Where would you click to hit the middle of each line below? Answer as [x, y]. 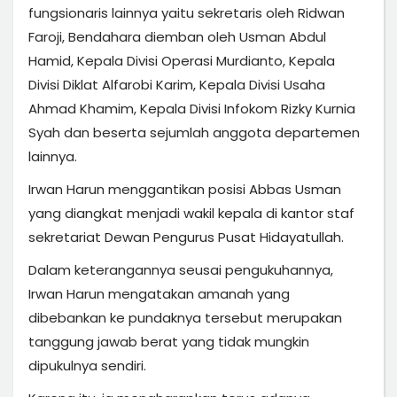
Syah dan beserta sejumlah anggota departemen [194, 132]
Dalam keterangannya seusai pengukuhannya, [181, 269]
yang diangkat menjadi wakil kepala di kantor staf [191, 213]
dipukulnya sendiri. [89, 365]
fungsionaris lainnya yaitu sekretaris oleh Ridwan [187, 12]
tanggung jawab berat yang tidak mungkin [169, 341]
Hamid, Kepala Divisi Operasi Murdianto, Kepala [182, 60]
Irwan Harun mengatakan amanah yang [159, 293]
